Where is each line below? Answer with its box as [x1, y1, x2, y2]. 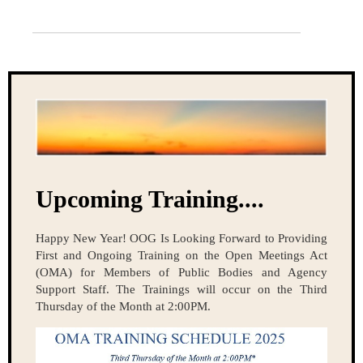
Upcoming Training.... [36, 185, 264, 212]
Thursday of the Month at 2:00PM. [36, 299, 211, 313]
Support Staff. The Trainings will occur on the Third [36, 282, 327, 296]
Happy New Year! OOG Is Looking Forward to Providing [36, 231, 327, 245]
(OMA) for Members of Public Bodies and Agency [36, 265, 327, 279]
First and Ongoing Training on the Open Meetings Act [36, 248, 327, 262]
